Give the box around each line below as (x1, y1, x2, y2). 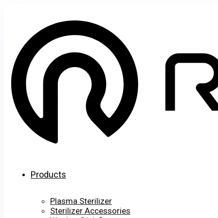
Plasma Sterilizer (50, 196, 112, 206)
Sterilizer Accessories (50, 206, 130, 216)
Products (31, 169, 66, 180)
